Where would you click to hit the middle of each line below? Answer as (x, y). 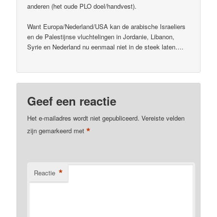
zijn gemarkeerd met (57, 131)
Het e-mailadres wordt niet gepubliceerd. (84, 118)
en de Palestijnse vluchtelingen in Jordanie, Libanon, (101, 36)
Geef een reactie (72, 101)
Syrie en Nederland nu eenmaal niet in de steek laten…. (106, 46)
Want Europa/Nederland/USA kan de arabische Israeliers (107, 26)
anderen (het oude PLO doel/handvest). (82, 6)
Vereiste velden (163, 118)
